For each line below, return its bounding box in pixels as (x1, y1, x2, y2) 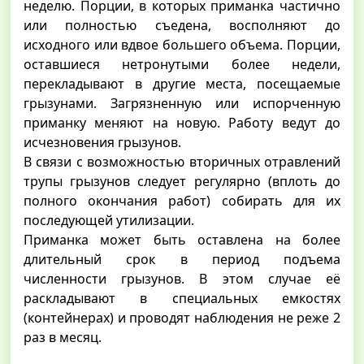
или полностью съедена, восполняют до (24, 15, 340, 34)
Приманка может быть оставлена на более (24, 230, 340, 249)
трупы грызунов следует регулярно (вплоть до (24, 171, 340, 190)
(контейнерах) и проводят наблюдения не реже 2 (24, 308, 340, 327)
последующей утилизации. (24, 210, 194, 229)
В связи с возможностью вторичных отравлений (24, 152, 340, 171)
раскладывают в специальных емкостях (24, 288, 340, 307)
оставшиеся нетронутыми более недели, (24, 54, 340, 73)
